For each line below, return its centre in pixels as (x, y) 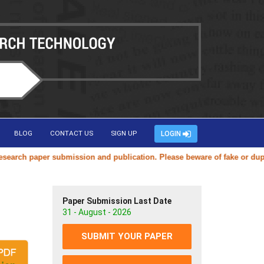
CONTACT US (72, 133)
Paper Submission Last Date (117, 201)
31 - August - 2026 (97, 212)
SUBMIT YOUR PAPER (127, 236)
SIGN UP (124, 133)
